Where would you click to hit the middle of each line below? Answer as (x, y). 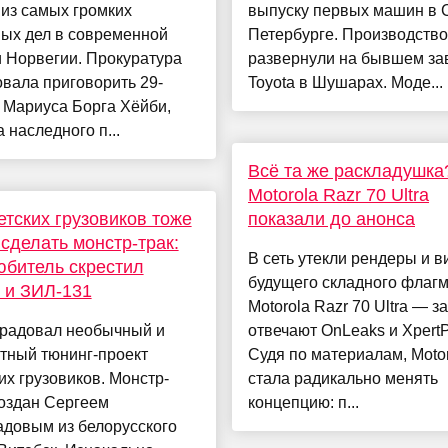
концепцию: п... (303, 403)
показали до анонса (331, 219)
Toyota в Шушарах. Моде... (345, 83)
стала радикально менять (342, 379)
